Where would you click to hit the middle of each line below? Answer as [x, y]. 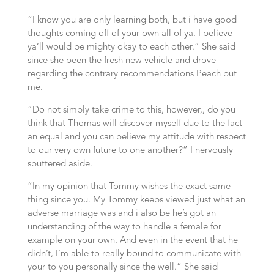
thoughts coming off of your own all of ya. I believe [130, 34]
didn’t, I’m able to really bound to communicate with [134, 254]
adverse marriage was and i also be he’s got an [121, 214]
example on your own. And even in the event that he [132, 241]
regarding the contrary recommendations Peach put [132, 74]
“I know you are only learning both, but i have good [132, 20]
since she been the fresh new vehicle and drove [121, 61]
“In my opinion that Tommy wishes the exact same [129, 187]
